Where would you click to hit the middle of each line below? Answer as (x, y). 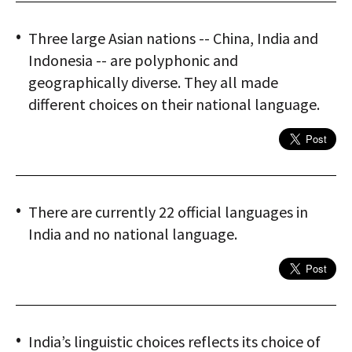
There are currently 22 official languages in (168, 212)
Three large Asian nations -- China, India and (173, 38)
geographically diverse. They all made (153, 82)
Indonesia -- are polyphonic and (133, 60)
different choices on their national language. (174, 104)
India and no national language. (133, 234)
